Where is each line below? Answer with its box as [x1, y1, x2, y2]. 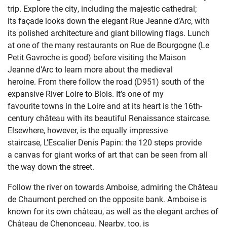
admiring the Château [141, 181, 218, 193]
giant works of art [52, 149, 117, 160]
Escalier [48, 137, 76, 148]
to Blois [85, 88, 112, 99]
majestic [127, 3, 160, 14]
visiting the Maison [118, 52, 186, 63]
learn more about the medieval [64, 64, 173, 75]
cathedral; [160, 3, 197, 14]
